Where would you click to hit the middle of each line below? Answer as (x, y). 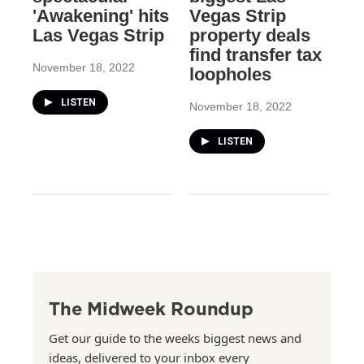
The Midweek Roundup (151, 308)
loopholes (230, 74)
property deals (249, 35)
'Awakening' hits (101, 15)
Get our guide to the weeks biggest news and (175, 338)
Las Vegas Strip (98, 35)
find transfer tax (255, 54)
